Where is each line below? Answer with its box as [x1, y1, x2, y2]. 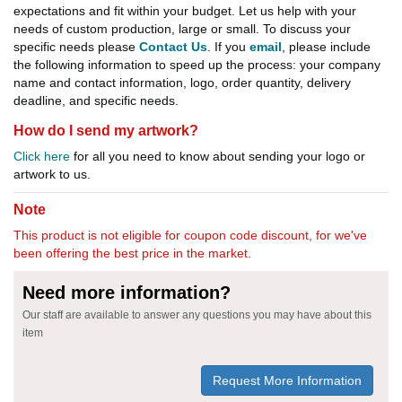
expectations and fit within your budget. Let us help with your [13, 4, 356, 19]
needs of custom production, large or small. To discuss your [13, 22, 351, 37]
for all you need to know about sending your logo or [70, 149, 365, 164]
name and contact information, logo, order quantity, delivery [13, 75, 351, 91]
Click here [13, 149, 70, 164]
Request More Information [213, 373, 362, 389]
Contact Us [139, 39, 207, 55]
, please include [282, 39, 371, 55]
